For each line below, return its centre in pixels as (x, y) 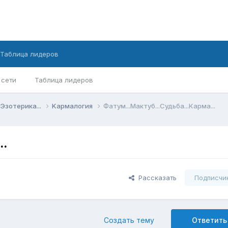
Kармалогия (73, 106)
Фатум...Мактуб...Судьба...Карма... (159, 106)
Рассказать (155, 178)
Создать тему (129, 220)
